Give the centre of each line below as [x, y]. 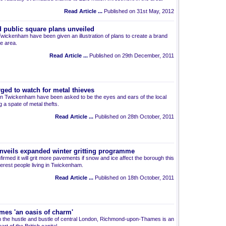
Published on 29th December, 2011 [131, 55]
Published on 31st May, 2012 [138, 11]
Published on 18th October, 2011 [134, 178]
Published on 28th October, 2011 [134, 117]
